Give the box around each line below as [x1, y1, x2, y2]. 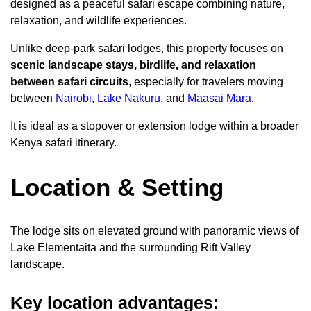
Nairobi [56, 92, 92, 105]
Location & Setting [10, 174, 224, 201]
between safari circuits [10, 76, 128, 88]
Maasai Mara [187, 92, 251, 105]
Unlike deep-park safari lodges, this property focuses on [10, 42, 283, 55]
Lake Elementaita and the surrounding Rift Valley [10, 242, 251, 254]
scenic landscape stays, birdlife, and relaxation [10, 59, 256, 72]
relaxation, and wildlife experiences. [10, 15, 187, 27]
